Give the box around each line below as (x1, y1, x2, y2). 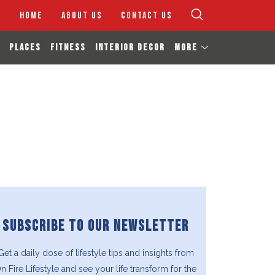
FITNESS (50, 42, 86, 53)
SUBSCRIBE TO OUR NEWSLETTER (2, 217, 189, 236)
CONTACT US (121, 9, 172, 21)
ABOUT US (61, 9, 103, 21)
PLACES (9, 42, 41, 53)
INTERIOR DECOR (95, 42, 165, 53)
